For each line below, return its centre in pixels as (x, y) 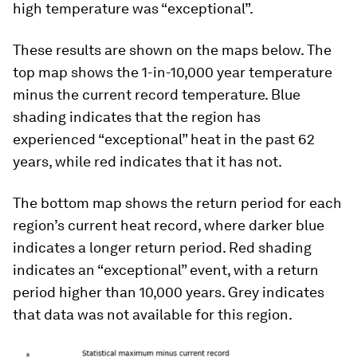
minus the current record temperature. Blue (157, 94)
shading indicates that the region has (137, 117)
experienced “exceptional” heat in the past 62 (164, 139)
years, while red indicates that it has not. (147, 161)
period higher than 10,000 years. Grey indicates (169, 292)
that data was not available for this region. (153, 314)
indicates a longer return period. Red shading (162, 247)
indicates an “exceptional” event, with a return (166, 270)
